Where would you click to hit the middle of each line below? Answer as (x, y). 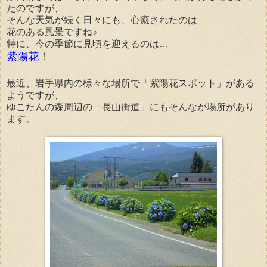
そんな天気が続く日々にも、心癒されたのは (102, 20)
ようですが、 (35, 95)
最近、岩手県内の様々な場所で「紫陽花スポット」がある (131, 83)
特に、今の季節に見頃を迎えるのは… (88, 44)
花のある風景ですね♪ (52, 32)
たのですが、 (35, 8)
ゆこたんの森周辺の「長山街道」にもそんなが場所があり (131, 107)
